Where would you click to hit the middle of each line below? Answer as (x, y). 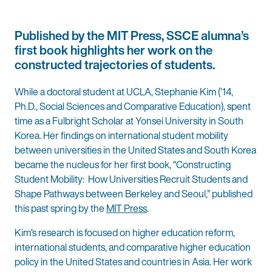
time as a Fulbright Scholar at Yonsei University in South (129, 121)
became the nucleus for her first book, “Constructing (123, 164)
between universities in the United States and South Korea (135, 150)
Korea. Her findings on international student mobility (121, 135)
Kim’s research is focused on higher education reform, (125, 232)
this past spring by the (60, 208)
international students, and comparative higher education (133, 247)
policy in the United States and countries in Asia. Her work (133, 261)
